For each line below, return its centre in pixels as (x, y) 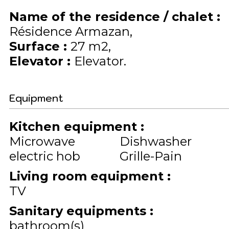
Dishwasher (156, 141)
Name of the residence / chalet (113, 17)
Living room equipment (88, 176)
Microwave (42, 141)
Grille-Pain (151, 156)
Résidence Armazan (70, 31)
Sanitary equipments (79, 211)
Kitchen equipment (75, 127)
